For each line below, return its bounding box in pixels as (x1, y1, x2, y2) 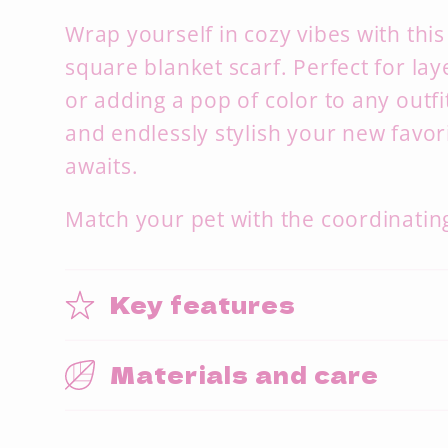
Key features (110, 287, 296, 320)
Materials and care (110, 358, 380, 391)
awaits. (65, 151, 139, 180)
